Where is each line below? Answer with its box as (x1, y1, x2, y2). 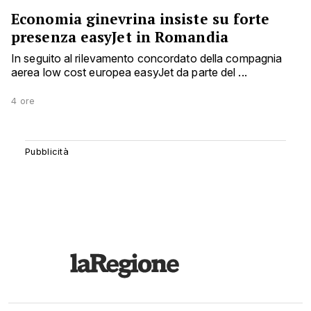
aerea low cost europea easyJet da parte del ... (11, 65, 247, 80)
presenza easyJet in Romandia (11, 27, 228, 47)
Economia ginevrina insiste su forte (11, 9, 270, 29)
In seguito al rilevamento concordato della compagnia (11, 51, 283, 66)
